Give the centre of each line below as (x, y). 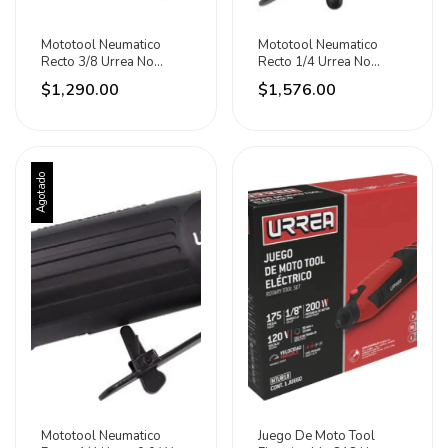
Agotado (41, 192)
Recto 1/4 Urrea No (314, 62)
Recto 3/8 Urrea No (97, 62)
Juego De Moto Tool (316, 436)
